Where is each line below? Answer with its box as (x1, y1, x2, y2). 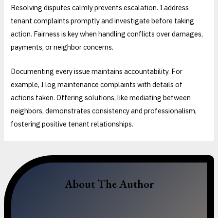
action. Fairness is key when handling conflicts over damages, (11, 29, 203, 38)
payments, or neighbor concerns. (11, 42, 114, 52)
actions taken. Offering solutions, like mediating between (11, 93, 191, 103)
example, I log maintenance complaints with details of (11, 80, 183, 90)
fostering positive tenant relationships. (11, 119, 134, 129)
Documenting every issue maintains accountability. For (11, 67, 183, 76)
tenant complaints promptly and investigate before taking (11, 16, 195, 25)
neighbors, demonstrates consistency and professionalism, (11, 106, 197, 116)
